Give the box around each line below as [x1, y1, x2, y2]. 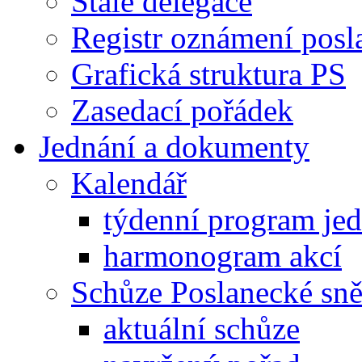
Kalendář [71, 165, 187, 200]
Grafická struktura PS [71, 56, 346, 91]
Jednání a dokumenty [39, 128, 309, 164]
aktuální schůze [103, 310, 300, 346]
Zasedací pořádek [71, 92, 293, 128]
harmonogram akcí [103, 238, 342, 273]
